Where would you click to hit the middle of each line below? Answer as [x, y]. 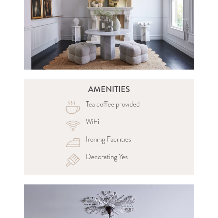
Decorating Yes [107, 156]
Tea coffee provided [113, 104]
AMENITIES [109, 89]
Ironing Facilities [109, 139]
